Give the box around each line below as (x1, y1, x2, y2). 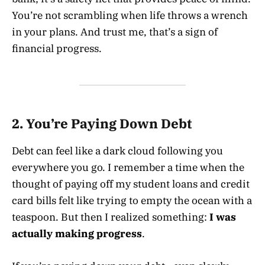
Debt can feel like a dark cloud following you (12, 144, 223, 158)
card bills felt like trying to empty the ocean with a (12, 194, 252, 208)
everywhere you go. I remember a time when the (12, 161, 244, 174)
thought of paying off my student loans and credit (12, 177, 250, 191)
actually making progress (12, 227, 142, 241)
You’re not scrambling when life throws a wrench (12, 8, 248, 22)
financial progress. (12, 41, 102, 55)
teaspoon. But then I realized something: (12, 211, 209, 224)
